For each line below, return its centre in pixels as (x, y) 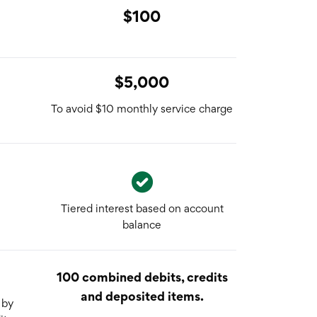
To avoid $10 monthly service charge (142, 109)
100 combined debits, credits (142, 277)
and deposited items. (142, 296)
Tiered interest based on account (142, 208)
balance (142, 225)
